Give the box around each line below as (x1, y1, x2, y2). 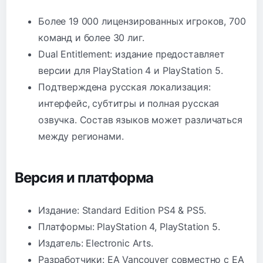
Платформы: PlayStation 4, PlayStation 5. (38, 220, 220, 232)
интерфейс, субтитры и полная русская (38, 97, 220, 109)
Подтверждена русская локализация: (38, 80, 211, 93)
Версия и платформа (15, 168, 153, 186)
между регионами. (38, 130, 124, 142)
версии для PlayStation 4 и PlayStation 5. (38, 64, 223, 76)
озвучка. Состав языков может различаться (38, 113, 242, 126)
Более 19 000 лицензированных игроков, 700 (38, 15, 246, 27)
